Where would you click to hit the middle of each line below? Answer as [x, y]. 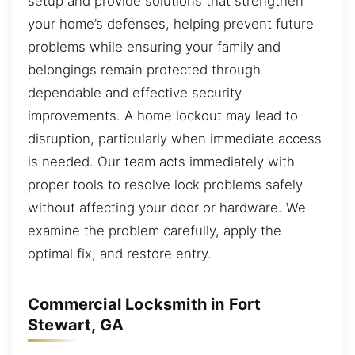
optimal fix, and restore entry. [120, 254]
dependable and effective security [135, 93]
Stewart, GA [76, 324]
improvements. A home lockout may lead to [163, 116]
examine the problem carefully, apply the [155, 231]
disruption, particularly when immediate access [175, 139]
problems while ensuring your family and [154, 47]
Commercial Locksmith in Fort [145, 304]
